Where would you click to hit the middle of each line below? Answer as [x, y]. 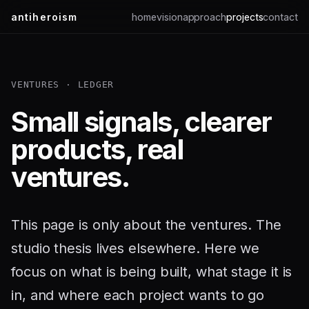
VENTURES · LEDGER [63, 84]
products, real [97, 149]
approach [205, 17]
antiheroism [44, 17]
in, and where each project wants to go [138, 295]
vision [169, 17]
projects [245, 17]
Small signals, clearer [141, 122]
